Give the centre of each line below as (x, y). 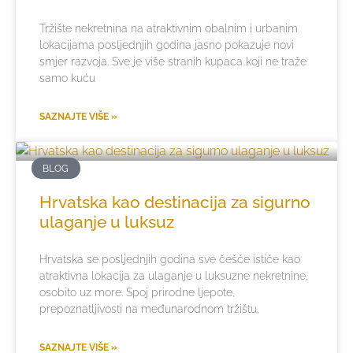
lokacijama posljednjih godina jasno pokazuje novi (167, 45)
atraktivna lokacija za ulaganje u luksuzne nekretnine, (174, 276)
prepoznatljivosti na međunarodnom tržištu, (149, 309)
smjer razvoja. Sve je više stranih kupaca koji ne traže (173, 62)
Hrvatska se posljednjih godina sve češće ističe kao (170, 260)
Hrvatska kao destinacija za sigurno (175, 203)
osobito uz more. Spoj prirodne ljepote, (137, 293)
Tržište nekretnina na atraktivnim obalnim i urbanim (169, 29)
